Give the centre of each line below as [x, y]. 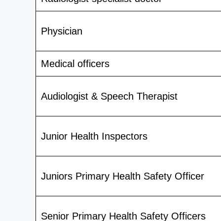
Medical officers [75, 63]
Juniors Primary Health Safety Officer [123, 176]
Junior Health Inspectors [94, 136]
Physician [62, 31]
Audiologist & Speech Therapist [109, 96]
